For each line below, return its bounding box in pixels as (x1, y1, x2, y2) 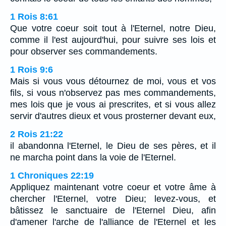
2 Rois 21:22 (10, 129, 63, 139)
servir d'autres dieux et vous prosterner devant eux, (10, 110, 216, 121)
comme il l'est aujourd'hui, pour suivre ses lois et (10, 34, 216, 45)
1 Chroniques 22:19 (10, 170, 94, 181)
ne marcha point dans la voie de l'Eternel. (10, 152, 176, 162)
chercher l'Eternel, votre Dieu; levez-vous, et (10, 193, 216, 204)
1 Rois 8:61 (10, 11, 58, 22)
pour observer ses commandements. (10, 46, 157, 56)
